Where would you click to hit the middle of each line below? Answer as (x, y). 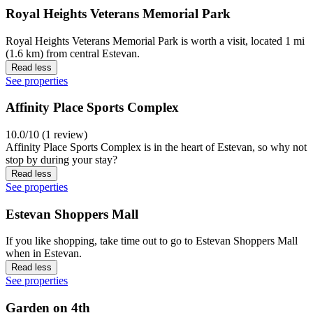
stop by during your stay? (61, 160)
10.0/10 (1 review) (46, 135)
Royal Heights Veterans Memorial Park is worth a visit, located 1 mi (155, 41)
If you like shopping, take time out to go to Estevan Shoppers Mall (152, 241)
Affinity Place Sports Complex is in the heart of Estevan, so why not (156, 147)
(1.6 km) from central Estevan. (73, 53)
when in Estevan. (44, 254)
